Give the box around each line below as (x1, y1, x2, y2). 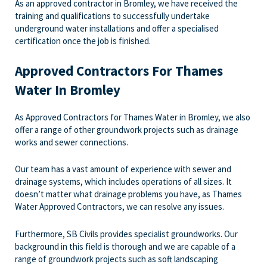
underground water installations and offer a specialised (15, 22, 219, 34)
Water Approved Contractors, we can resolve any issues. (15, 201, 224, 213)
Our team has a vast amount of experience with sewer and (15, 163, 231, 175)
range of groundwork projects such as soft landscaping (15, 253, 218, 265)
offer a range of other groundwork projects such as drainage (15, 123, 238, 135)
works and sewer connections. (15, 136, 128, 148)
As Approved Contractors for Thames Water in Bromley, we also (15, 111, 250, 123)
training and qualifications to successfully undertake (15, 10, 210, 21)
